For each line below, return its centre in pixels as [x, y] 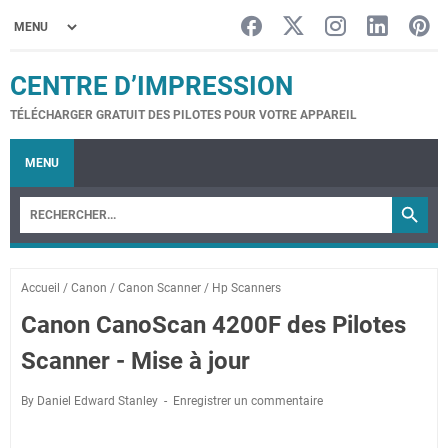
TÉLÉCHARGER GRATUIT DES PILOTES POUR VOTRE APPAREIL [183, 115]
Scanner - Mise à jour [135, 361]
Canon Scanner [159, 288]
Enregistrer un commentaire [248, 401]
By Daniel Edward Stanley [91, 401]
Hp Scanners [246, 288]
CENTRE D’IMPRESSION [151, 86]
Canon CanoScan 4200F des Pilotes [213, 325]
